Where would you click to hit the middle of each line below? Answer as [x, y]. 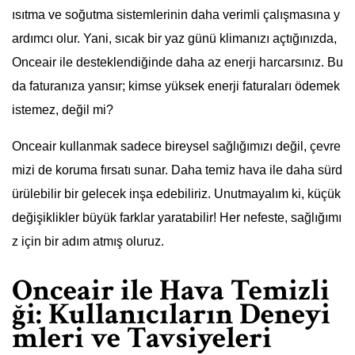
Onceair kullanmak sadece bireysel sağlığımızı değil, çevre [176, 147]
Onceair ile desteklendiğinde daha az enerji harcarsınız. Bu [177, 63]
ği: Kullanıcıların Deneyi [171, 314]
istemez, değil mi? [63, 110]
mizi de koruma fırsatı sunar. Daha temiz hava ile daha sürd [177, 170]
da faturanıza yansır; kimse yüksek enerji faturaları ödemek [176, 86]
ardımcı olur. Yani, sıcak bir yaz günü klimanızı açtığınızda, [174, 39]
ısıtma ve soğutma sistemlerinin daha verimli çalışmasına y [176, 15]
